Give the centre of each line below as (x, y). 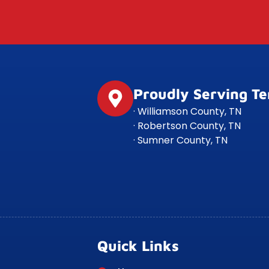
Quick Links (138, 245)
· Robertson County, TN (187, 126)
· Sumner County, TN (180, 141)
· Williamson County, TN (187, 112)
